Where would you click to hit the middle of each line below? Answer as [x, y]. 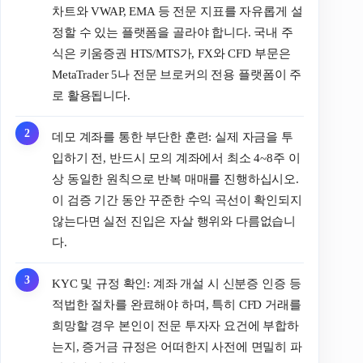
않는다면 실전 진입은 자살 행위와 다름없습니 [174, 221]
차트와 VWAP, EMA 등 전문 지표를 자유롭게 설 [177, 11]
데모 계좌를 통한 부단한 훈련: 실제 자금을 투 [173, 137]
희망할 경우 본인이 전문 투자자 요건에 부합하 [175, 325]
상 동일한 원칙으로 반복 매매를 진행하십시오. [175, 179]
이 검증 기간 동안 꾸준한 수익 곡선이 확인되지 [177, 200]
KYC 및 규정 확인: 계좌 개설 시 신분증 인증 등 [177, 283]
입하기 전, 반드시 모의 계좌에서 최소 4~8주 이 [176, 158]
